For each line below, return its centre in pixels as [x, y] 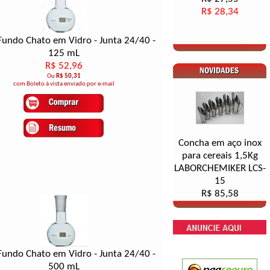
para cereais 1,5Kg [220, 156]
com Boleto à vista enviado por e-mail [64, 84]
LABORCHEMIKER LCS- [220, 168]
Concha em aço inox [220, 143]
